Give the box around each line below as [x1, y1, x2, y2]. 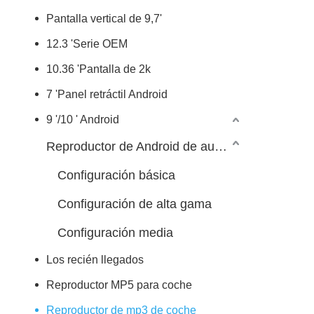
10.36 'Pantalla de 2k [46, 63, 151, 75]
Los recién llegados [46, 254, 144, 266]
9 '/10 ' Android [46, 114, 119, 125]
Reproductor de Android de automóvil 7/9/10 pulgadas [214, 139, 227, 153]
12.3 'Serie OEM [46, 38, 128, 50]
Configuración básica [57, 168, 175, 182]
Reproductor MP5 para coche [46, 279, 192, 291]
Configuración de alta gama [57, 197, 212, 211]
